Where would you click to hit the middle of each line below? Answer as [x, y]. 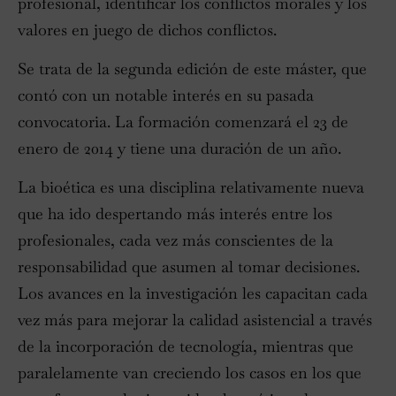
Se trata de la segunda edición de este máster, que [192, 69]
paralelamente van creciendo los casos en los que [190, 373]
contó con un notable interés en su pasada [166, 95]
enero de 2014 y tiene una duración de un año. [182, 148]
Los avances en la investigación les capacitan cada [193, 293]
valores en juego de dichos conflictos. [149, 29]
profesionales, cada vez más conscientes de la [175, 240]
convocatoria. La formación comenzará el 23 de [183, 122]
